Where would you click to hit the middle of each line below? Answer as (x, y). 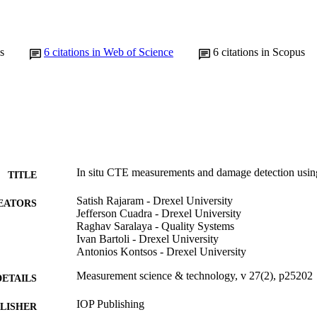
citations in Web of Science (113, 52)
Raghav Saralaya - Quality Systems (155, 226)
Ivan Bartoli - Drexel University (148, 238)
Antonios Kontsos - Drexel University (161, 251)
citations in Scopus (263, 52)
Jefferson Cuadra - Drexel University (159, 213)
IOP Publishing (110, 304)
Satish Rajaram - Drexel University (155, 200)
